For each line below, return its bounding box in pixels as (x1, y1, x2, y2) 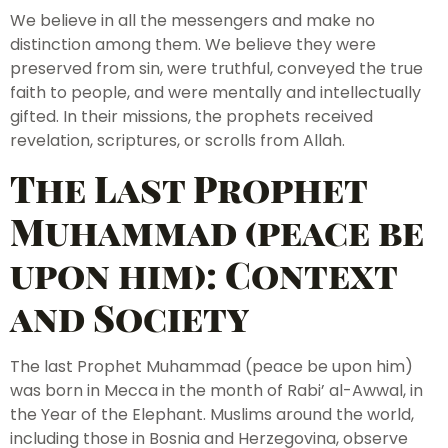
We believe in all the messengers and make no (10, 8, 375, 32)
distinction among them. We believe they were (10, 32, 376, 56)
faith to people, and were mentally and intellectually (10, 80, 421, 104)
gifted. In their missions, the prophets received (10, 104, 373, 128)
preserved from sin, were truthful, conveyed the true (10, 56, 423, 80)
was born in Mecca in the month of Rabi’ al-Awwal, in (10, 379, 423, 403)
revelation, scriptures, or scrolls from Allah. (10, 128, 345, 152)
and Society (10, 293, 249, 342)
